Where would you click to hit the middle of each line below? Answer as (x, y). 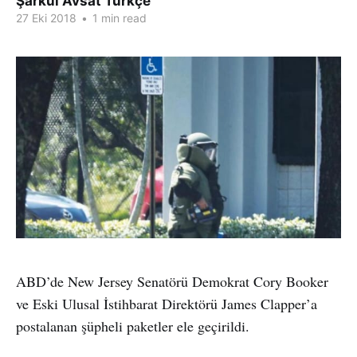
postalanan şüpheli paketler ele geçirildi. (133, 326)
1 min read (118, 18)
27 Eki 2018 (46, 18)
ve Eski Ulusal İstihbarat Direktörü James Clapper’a (167, 303)
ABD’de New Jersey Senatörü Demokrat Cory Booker (172, 281)
